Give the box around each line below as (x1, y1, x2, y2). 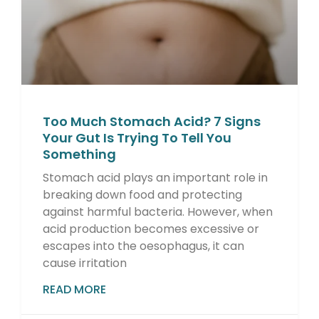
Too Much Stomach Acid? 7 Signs (43, 113, 261, 131)
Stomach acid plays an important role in (43, 169, 268, 187)
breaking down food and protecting (43, 187, 242, 204)
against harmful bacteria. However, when (43, 204, 273, 221)
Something (43, 145, 116, 164)
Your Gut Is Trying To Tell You (43, 129, 231, 147)
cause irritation (43, 255, 127, 272)
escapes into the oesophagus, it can (43, 238, 244, 255)
